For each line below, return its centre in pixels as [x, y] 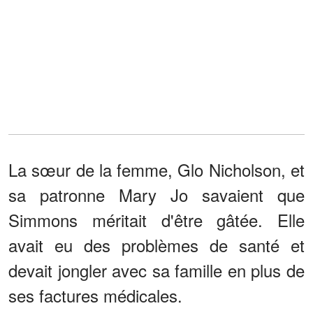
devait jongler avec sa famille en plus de [156, 270]
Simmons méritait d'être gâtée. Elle [156, 219]
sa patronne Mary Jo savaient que [156, 194]
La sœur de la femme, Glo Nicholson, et [156, 169]
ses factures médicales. [95, 295]
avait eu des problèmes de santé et [156, 245]
